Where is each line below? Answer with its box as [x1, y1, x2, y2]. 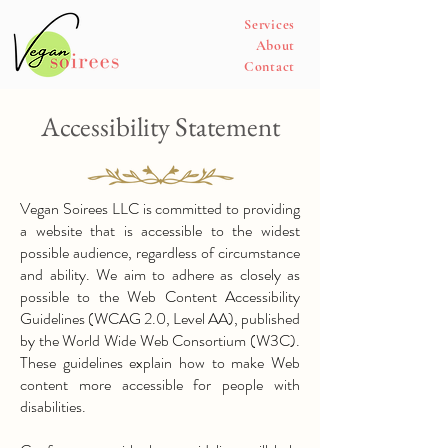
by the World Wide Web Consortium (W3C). [20, 329, 300, 352]
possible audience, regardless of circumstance [20, 241, 300, 264]
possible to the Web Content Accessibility [20, 285, 300, 308]
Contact [244, 58, 295, 75]
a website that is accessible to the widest [20, 219, 300, 242]
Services [244, 16, 295, 33]
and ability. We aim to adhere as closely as [20, 263, 300, 286]
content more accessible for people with [20, 373, 300, 396]
